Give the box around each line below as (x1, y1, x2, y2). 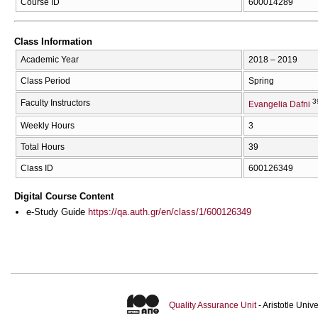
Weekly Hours (21, 121, 75, 131)
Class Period (21, 76, 70, 87)
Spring (248, 76, 274, 87)
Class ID (21, 163, 53, 174)
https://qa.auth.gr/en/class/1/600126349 (88, 206, 251, 217)
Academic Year (21, 55, 79, 65)
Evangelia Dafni (248, 99, 310, 110)
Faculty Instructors (21, 98, 90, 109)
